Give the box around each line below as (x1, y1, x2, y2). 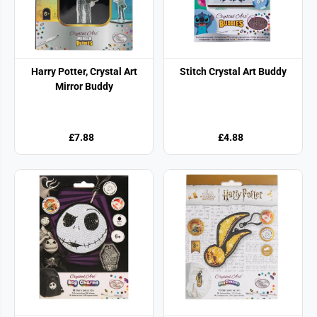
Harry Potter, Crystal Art (30, 65, 137, 77)
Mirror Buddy (54, 80, 113, 92)
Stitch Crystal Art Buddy (180, 65, 287, 77)
